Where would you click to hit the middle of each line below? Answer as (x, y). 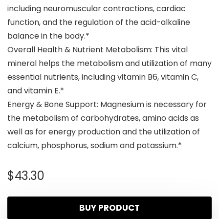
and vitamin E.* (36, 91)
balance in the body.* (48, 36)
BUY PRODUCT (109, 208)
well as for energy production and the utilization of (104, 132)
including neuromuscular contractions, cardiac (97, 9)
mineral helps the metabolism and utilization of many (109, 64)
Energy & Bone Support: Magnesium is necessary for (107, 105)
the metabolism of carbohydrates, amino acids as (103, 118)
